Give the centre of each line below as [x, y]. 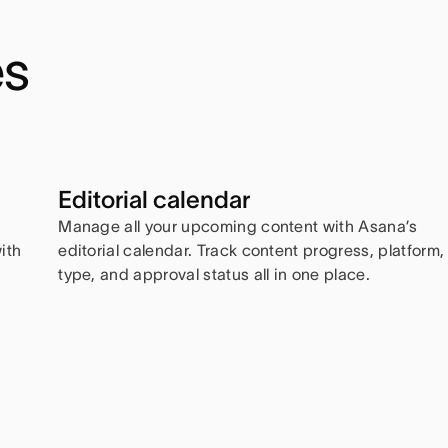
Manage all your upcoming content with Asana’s [238, 226]
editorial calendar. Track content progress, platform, [251, 250]
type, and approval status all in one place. [214, 274]
